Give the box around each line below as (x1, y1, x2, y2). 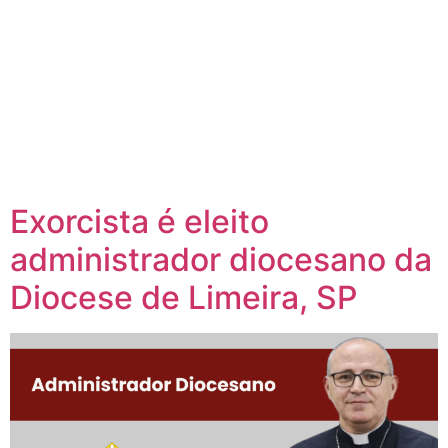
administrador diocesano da (10, 240, 432, 279)
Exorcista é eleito (10, 202, 269, 241)
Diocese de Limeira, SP (10, 278, 357, 317)
